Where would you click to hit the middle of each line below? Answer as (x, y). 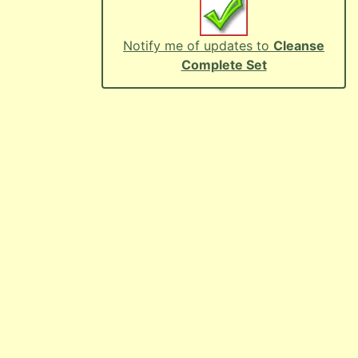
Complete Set (224, 65)
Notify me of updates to (198, 46)
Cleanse (299, 46)
